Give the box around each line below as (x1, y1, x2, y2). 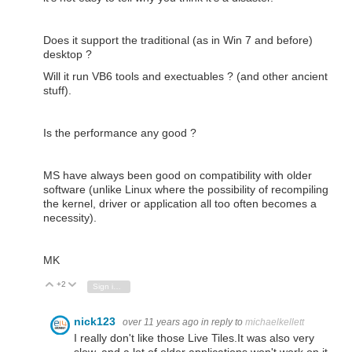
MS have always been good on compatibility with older (43, 168, 312, 181)
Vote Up (61, 280, 91, 290)
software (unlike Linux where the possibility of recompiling (43, 182, 328, 196)
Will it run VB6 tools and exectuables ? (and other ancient (43, 69, 328, 82)
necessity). (43, 211, 97, 224)
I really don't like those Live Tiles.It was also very (74, 332, 314, 345)
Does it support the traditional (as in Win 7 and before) (43, 34, 313, 47)
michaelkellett (245, 316, 304, 328)
